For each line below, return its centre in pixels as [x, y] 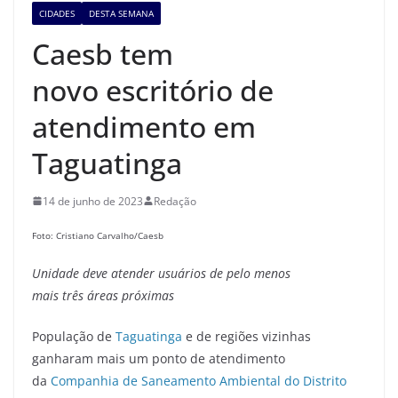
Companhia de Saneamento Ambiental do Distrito [197, 380]
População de [74, 336]
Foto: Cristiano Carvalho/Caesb [98, 236]
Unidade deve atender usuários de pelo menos [161, 273]
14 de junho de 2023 [93, 201]
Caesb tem [103, 53]
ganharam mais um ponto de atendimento [159, 358]
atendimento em [144, 126]
